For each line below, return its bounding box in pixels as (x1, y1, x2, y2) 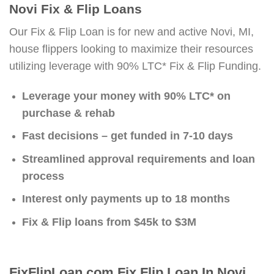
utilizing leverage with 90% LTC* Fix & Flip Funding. (9, 59, 261, 72)
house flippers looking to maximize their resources (9, 42, 253, 55)
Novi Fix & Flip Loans (9, 2, 142, 17)
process (21, 169, 64, 182)
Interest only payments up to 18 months (21, 193, 230, 206)
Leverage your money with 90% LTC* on (21, 89, 231, 102)
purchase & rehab (21, 106, 115, 119)
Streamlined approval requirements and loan (21, 152, 255, 165)
